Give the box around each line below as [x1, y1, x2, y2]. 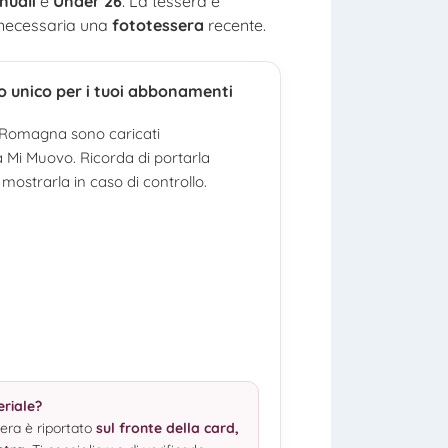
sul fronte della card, [96, 419, 240, 438]
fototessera [112, 14, 204, 35]
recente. [204, 14, 266, 35]
